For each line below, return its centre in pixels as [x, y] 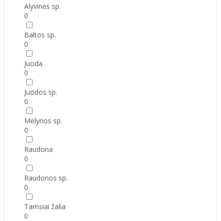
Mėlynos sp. [43, 121]
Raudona [38, 149]
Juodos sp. [41, 92]
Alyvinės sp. [42, 6]
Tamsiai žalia [45, 207]
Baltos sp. [40, 35]
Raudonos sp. [46, 178]
